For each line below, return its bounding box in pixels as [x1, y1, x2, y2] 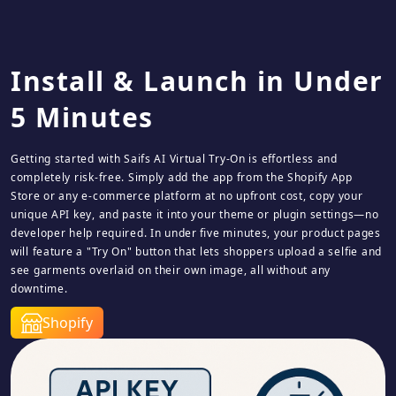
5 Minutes [11, 99, 154, 135]
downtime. [11, 281, 68, 296]
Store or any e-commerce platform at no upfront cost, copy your [11, 188, 363, 203]
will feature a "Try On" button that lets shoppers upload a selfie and [11, 244, 382, 259]
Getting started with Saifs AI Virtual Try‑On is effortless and [11, 151, 338, 166]
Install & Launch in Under [11, 63, 384, 99]
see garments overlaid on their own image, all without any [11, 263, 331, 278]
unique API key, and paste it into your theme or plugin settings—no [11, 207, 379, 222]
